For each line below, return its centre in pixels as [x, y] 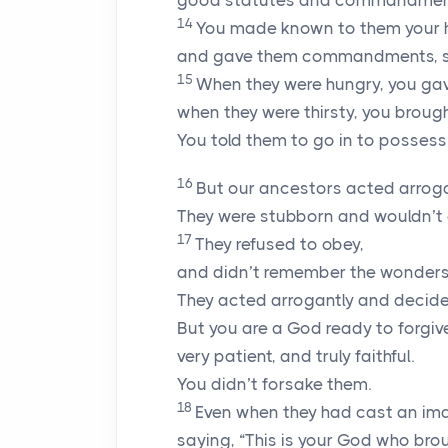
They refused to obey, [279, 244]
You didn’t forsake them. [274, 384]
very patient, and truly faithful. [295, 356]
